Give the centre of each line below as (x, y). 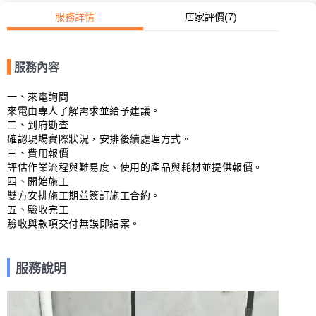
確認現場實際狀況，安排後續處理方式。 (99, 139)
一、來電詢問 (38, 97)
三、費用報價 (38, 153)
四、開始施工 (38, 181)
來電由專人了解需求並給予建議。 (84, 111)
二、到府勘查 (38, 125)
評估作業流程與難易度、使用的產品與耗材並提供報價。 (135, 167)
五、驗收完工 (38, 209)
